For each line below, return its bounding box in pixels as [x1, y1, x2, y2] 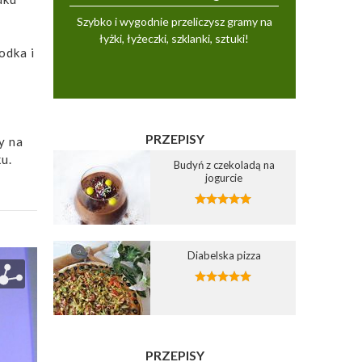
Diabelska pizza [187, 248, 261, 262]
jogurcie [205, 170, 242, 184]
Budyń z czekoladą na [173, 158, 275, 171]
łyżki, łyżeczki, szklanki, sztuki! [99, 31, 250, 45]
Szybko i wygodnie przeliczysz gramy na [76, 14, 272, 28]
